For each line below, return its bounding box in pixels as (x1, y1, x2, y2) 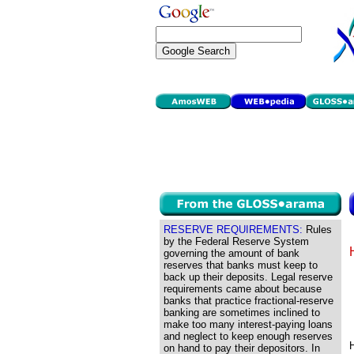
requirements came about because (164, 283, 322, 295)
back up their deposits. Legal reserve (164, 271, 333, 283)
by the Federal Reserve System (164, 235, 309, 247)
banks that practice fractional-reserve (164, 295, 333, 307)
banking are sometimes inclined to (164, 307, 320, 318)
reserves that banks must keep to (164, 259, 318, 271)
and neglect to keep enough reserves (164, 330, 333, 342)
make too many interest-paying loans (164, 318, 333, 330)
